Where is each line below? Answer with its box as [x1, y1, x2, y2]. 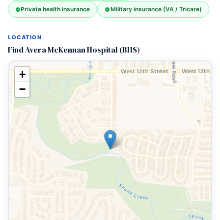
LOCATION [8, 34, 42, 41]
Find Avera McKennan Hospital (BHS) [8, 44, 140, 55]
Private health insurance [21, 5, 90, 13]
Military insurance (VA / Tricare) [110, 5, 202, 13]
